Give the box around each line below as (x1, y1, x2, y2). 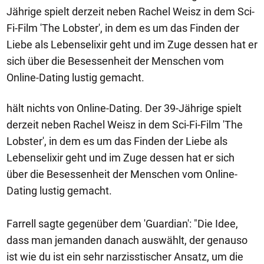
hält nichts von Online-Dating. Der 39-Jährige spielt (6, 102, 242, 114)
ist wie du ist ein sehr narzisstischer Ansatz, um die (6, 250, 243, 263)
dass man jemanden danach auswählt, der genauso (6, 234, 247, 246)
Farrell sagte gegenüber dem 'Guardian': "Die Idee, (6, 217, 238, 230)
